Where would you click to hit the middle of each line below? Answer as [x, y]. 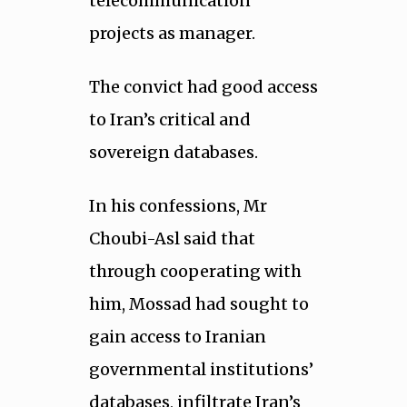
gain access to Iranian [177, 337]
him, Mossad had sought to [199, 304]
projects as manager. [172, 33]
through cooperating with [195, 272]
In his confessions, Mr [178, 206]
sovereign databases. [173, 152]
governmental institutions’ [201, 370]
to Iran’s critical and [169, 119]
